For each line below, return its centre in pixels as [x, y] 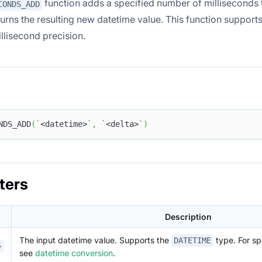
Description [188, 216]
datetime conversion [74, 253]
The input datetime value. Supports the [95, 240]
